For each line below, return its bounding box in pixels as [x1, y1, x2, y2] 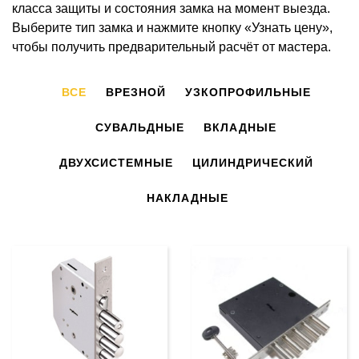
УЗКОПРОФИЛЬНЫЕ [184, 85, 311, 99]
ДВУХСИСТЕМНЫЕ [58, 155, 173, 169]
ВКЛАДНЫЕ [204, 120, 276, 134]
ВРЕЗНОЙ [105, 85, 166, 99]
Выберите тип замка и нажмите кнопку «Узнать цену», [12, 20, 333, 34]
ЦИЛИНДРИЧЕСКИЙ [192, 155, 313, 169]
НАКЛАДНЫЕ [147, 191, 228, 204]
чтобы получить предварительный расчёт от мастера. [12, 39, 331, 54]
